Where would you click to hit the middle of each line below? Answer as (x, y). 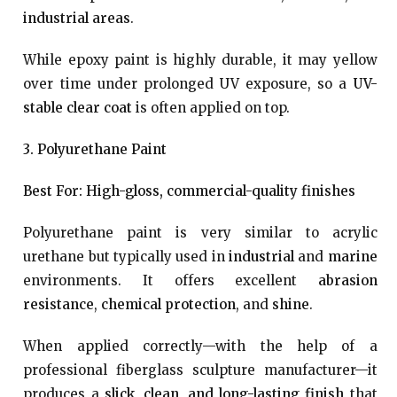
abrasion (347, 280)
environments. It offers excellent (171, 280)
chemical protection (169, 304)
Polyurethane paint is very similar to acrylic (200, 233)
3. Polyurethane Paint (95, 149)
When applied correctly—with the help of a (200, 346)
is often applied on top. (211, 108)
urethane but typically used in (126, 257)
